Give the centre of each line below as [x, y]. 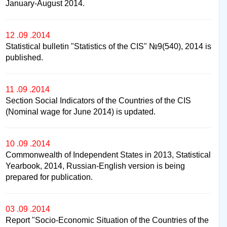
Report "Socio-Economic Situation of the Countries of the [107, 220]
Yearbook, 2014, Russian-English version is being [95, 166]
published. [24, 57]
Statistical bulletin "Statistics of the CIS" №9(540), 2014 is [108, 46]
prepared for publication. [49, 177]
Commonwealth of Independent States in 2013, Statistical [108, 155]
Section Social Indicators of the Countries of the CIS [98, 100]
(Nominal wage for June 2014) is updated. [81, 111]
